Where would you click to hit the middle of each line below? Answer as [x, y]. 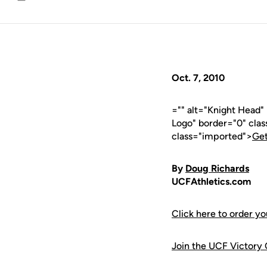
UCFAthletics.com [211, 181]
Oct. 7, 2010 [198, 78]
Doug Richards [217, 168]
